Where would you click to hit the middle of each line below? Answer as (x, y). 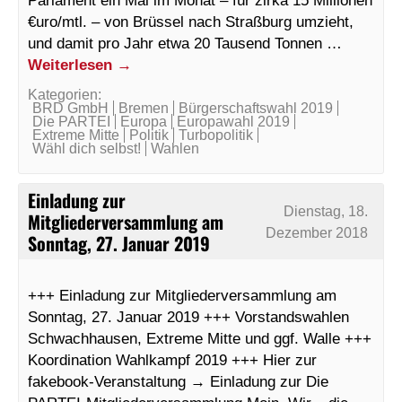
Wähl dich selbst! (87, 148)
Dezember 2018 (317, 232)
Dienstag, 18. (326, 211)
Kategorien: (65, 94)
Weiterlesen (72, 64)
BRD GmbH (70, 108)
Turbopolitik (216, 135)
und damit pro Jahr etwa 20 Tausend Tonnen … (185, 43)
